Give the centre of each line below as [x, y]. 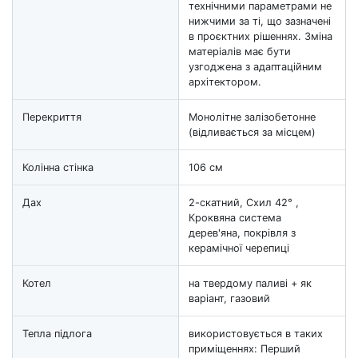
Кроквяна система [235, 217]
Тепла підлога [57, 333]
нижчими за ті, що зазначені [260, 21]
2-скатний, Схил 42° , [244, 202]
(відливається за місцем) [252, 132]
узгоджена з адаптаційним [255, 66]
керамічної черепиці [239, 248]
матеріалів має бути [240, 51]
